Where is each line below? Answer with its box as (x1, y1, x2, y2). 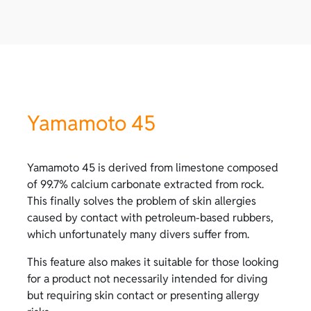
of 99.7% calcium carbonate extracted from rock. (27, 177, 264, 192)
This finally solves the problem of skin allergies (27, 194, 256, 209)
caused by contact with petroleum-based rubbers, (27, 210, 274, 226)
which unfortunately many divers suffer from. (27, 227, 249, 242)
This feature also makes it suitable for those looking (27, 255, 278, 270)
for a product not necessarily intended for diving (27, 271, 267, 287)
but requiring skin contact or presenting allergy (27, 288, 260, 303)
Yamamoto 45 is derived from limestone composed (27, 160, 278, 176)
